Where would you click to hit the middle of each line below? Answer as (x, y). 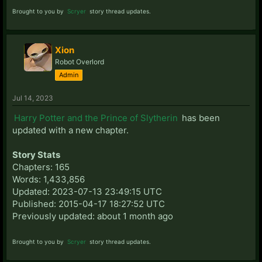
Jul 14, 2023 (33, 98)
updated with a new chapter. (70, 130)
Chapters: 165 (41, 167)
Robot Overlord (80, 61)
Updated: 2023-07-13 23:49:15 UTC (87, 191)
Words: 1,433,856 (49, 179)
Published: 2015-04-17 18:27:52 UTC (89, 204)
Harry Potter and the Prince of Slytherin (96, 118)
